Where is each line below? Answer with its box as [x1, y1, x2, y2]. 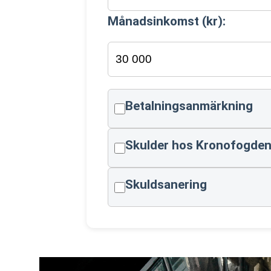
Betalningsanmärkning [125, 99, 253, 113]
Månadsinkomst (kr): [107, 14, 226, 28]
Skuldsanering [125, 177, 207, 192]
